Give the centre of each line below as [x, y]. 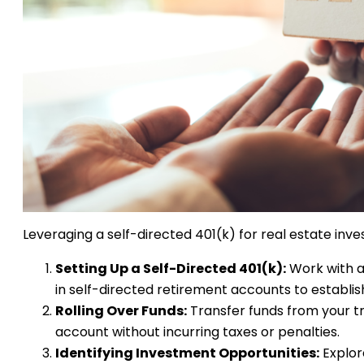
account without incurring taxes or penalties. [197, 332]
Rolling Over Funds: [121, 311]
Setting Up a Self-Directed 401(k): [171, 269]
